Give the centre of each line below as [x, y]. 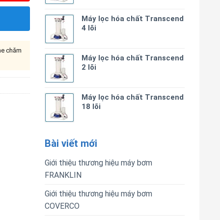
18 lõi [91, 107]
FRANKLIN [63, 175]
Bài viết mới [71, 143]
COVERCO [62, 206]
